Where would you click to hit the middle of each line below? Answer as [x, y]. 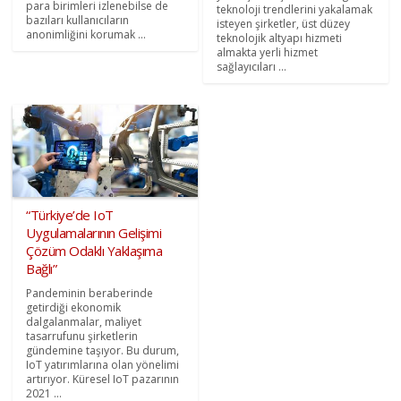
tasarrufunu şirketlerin [82, 337]
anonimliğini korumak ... [86, 34]
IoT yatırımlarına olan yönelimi [103, 365]
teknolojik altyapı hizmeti [279, 38]
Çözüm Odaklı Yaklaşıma [94, 251]
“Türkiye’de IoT [70, 215]
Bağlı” [42, 269]
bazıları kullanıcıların [78, 20]
